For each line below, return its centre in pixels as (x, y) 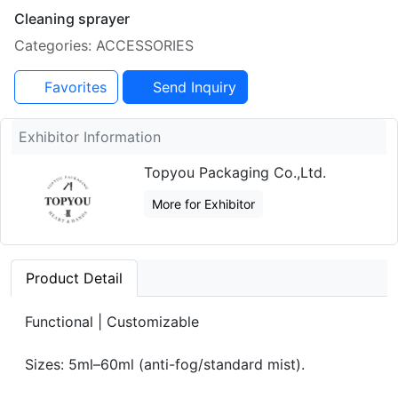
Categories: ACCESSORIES (104, 46)
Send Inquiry (192, 88)
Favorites (73, 88)
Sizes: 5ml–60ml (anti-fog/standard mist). (165, 365)
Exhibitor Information (90, 137)
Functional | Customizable (112, 322)
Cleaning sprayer (72, 19)
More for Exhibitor (203, 204)
